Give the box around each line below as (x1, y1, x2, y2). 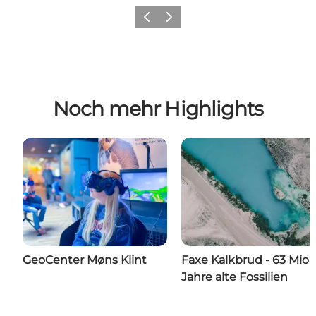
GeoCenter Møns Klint (23, 253, 147, 267)
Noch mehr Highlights (52, 96, 264, 121)
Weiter (159, 16, 188, 27)
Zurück (137, 16, 168, 27)
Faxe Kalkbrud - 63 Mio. (181, 253, 311, 267)
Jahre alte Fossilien (181, 269, 288, 284)
